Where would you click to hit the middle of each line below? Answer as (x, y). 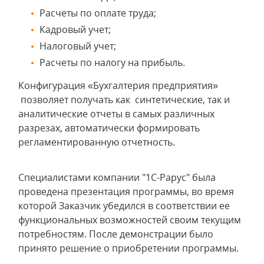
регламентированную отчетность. (97, 142)
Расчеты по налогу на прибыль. (111, 62)
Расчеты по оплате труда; (97, 13)
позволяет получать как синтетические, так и (124, 100)
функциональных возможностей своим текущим (130, 220)
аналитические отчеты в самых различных (116, 114)
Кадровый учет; (74, 29)
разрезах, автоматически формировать (109, 128)
